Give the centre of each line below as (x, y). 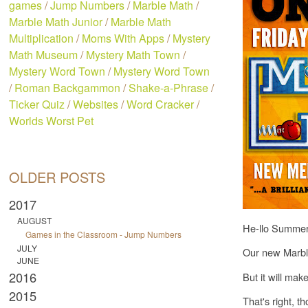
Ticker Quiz (37, 104)
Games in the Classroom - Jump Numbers (104, 234)
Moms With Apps (123, 38)
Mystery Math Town (133, 55)
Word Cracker (161, 104)
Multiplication (42, 38)
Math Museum (44, 55)
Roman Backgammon (68, 88)
